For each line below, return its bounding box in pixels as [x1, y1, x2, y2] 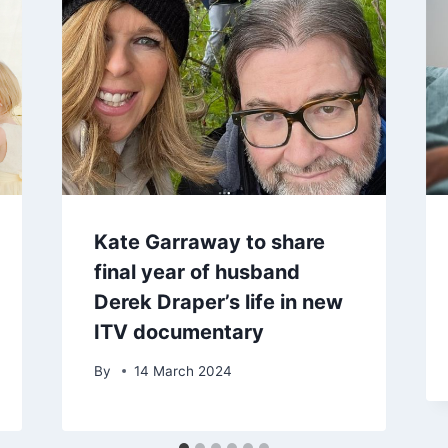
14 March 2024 [133, 362, 232, 379]
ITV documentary [93, 320, 264, 345]
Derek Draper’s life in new [93, 290, 343, 315]
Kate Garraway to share [93, 230, 325, 255]
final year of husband [93, 260, 300, 285]
